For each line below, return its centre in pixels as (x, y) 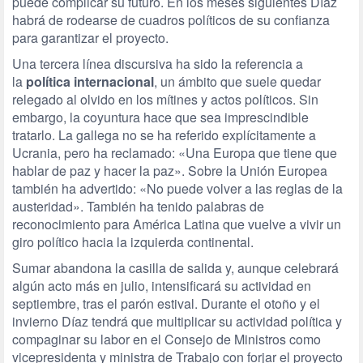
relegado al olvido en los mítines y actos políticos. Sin (165, 99)
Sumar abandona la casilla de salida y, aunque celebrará (175, 268)
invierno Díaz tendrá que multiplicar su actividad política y (177, 321)
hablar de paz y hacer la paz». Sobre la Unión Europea (170, 171)
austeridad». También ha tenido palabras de (138, 206)
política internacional (90, 81)
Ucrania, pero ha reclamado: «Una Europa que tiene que (175, 153)
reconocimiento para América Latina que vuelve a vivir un (177, 224)
